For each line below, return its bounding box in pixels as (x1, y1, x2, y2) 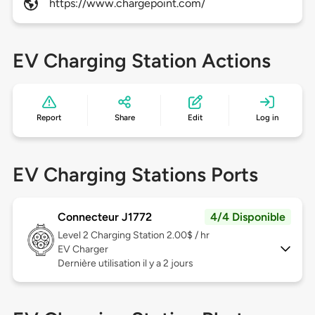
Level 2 (57, 229, 91, 242)
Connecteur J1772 (57, 210, 152, 224)
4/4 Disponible (210, 210, 286, 224)
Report (37, 112, 62, 123)
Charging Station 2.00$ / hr (90, 229, 210, 242)
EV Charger (57, 243, 108, 256)
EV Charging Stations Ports (12, 162, 258, 187)
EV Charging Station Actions (12, 49, 271, 73)
